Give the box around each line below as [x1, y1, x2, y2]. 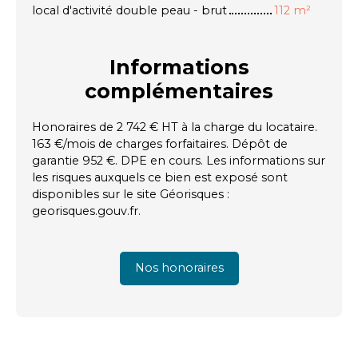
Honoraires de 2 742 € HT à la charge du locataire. [32, 119, 317, 134]
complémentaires [85, 78, 273, 103]
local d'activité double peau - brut [32, 2, 227, 18]
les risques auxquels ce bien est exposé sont [32, 169, 288, 185]
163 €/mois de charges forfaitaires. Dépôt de [32, 136, 288, 151]
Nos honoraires [134, 261, 224, 276]
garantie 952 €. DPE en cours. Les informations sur [32, 153, 325, 168]
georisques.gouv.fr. [32, 203, 141, 218]
